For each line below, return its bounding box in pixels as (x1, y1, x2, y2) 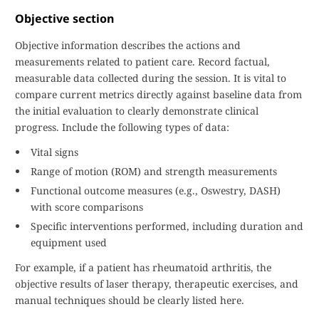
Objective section (15, 11, 114, 26)
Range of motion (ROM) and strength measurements (31, 164, 277, 178)
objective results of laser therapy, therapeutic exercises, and (15, 277, 298, 291)
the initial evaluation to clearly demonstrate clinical (15, 104, 258, 117)
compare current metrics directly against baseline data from (15, 88, 302, 101)
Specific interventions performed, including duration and (31, 219, 303, 233)
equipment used (31, 236, 107, 249)
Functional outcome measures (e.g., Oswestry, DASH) (31, 184, 281, 197)
